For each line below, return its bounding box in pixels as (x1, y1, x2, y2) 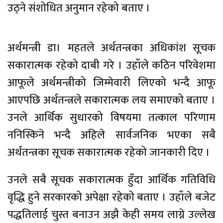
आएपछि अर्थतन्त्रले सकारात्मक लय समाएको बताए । (7, 91, 216, 110)
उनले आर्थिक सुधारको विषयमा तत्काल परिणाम (7, 109, 216, 127)
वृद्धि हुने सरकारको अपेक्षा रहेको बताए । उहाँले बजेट (7, 188, 216, 207)
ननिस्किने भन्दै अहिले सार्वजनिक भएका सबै (7, 126, 216, 145)
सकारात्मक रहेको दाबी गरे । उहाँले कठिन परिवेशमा (7, 56, 216, 75)
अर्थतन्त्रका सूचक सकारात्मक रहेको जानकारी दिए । (7, 143, 210, 162)
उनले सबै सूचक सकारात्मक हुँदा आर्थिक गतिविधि (7, 171, 216, 190)
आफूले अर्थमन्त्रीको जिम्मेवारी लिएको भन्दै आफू (7, 74, 216, 93)
